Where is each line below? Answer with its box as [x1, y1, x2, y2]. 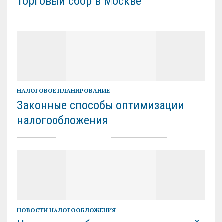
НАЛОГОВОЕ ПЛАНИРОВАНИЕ [16, 87, 110, 95]
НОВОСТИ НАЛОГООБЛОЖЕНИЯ [16, 206, 116, 214]
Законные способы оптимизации [16, 98, 184, 112]
